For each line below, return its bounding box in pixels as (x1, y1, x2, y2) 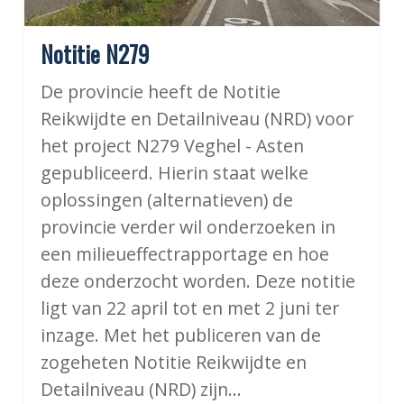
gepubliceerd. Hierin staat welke (40, 160, 308, 185)
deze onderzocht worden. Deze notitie (40, 268, 355, 293)
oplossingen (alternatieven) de (40, 187, 293, 212)
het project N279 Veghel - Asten (40, 133, 304, 158)
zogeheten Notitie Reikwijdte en (40, 349, 307, 374)
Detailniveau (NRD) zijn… (40, 376, 242, 401)
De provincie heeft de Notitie (40, 78, 280, 104)
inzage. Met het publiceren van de (40, 322, 321, 347)
